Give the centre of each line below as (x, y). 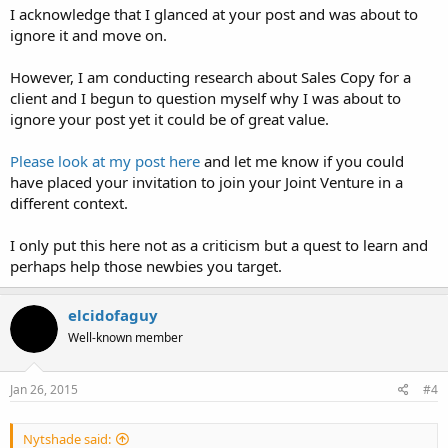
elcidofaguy (113, 315)
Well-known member (125, 338)
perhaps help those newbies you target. (146, 266)
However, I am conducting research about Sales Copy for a (210, 77)
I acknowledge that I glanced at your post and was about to (214, 14)
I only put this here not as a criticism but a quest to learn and (219, 245)
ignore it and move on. (88, 35)
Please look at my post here (105, 161)
